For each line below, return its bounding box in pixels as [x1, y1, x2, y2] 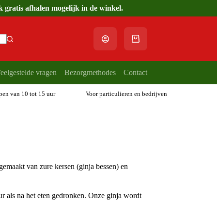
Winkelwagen [131, 38, 173, 46]
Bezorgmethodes [64, 68, 116, 77]
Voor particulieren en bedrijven [85, 90, 167, 97]
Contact [124, 68, 147, 77]
